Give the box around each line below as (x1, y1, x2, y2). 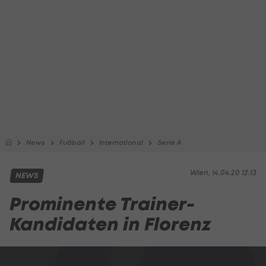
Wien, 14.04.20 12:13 (190, 168, 256, 177)
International (99, 138, 143, 147)
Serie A (157, 138, 182, 147)
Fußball (59, 138, 85, 147)
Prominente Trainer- (9, 192, 195, 216)
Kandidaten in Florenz (9, 212, 211, 236)
